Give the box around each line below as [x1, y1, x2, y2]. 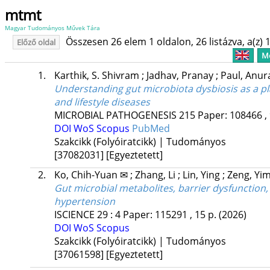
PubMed [131, 122, 170, 136]
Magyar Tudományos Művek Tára [5, 24, 100, 32]
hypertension [54, 195, 115, 209]
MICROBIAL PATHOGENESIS [54, 108, 177, 122]
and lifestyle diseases [54, 95, 150, 109]
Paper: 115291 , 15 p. [122, 208, 219, 222]
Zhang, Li [134, 168, 178, 182]
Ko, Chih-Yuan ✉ [54, 168, 130, 182]
